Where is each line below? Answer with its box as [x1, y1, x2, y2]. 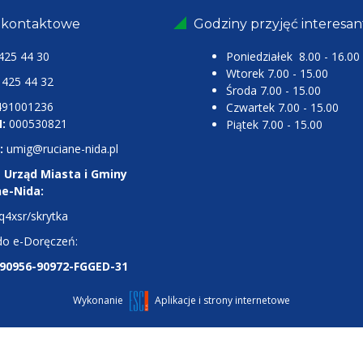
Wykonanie [72, 293, 126, 307]
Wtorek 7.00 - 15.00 [226, 66, 328, 81]
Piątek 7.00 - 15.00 [226, 117, 322, 132]
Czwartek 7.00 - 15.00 [226, 100, 339, 115]
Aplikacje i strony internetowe [155, 293, 291, 307]
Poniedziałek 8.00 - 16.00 [226, 49, 360, 64]
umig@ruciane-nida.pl [3, 141, 118, 156]
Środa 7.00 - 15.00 [226, 83, 321, 98]
